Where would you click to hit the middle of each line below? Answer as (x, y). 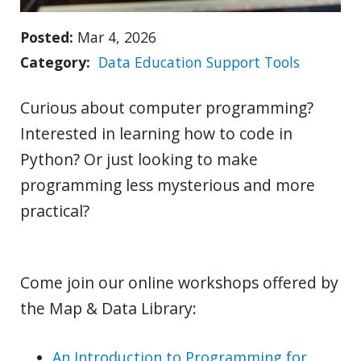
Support (233, 62)
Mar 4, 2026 (117, 37)
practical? (55, 210)
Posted (45, 37)
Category (53, 62)
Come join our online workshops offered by (179, 282)
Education (168, 62)
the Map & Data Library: (108, 308)
